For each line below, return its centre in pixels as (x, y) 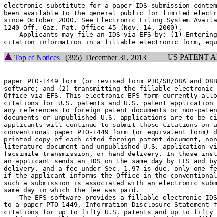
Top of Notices (36, 57)
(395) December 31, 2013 (103, 57)
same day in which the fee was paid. (72, 190)
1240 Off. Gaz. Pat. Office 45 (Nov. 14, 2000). (93, 27)
